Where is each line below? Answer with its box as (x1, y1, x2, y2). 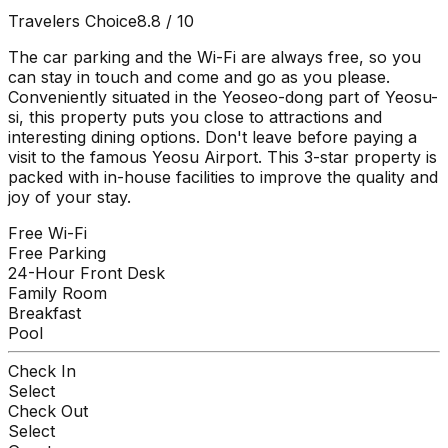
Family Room (8, 282, 107, 303)
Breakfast (8, 302, 81, 323)
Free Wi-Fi (8, 222, 87, 243)
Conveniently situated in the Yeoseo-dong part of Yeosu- (8, 86, 438, 107)
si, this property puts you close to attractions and (8, 106, 382, 127)
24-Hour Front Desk (8, 262, 165, 283)
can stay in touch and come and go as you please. (8, 66, 390, 87)
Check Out (8, 400, 88, 421)
